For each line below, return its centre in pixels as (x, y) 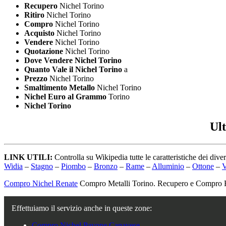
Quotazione (44, 51)
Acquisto (39, 33)
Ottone (203, 166)
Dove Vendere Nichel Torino (73, 60)
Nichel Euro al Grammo (65, 96)
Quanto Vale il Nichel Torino (73, 69)
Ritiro (34, 15)
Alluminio (168, 166)
